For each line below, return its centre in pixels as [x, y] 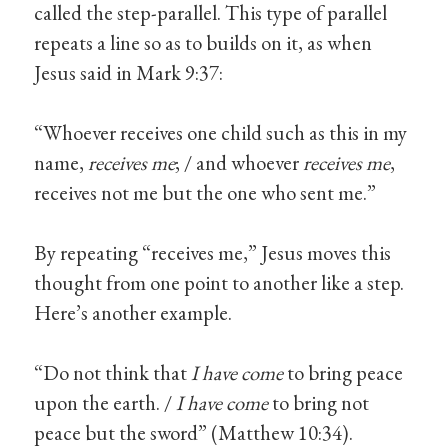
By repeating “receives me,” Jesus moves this [213, 253]
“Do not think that [113, 373]
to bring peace [343, 373]
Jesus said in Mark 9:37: [129, 73]
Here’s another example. [133, 313]
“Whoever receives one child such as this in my [221, 133]
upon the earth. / [105, 403]
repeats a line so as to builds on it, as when [203, 43]
